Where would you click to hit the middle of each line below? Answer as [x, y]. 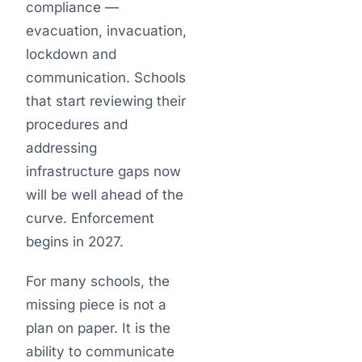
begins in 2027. [75, 242]
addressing [61, 148]
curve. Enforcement [90, 218]
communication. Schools [106, 78]
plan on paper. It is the [98, 328]
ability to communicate [100, 351]
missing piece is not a [96, 305]
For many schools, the [98, 281]
